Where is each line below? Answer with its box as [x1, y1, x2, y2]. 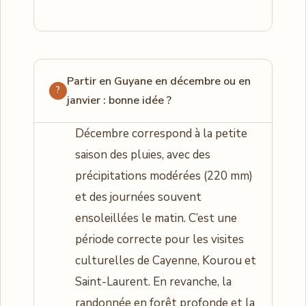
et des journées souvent [75, 189, 201, 205]
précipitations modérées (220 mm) [75, 167, 253, 184]
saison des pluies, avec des [75, 146, 210, 163]
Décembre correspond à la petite [75, 125, 247, 141]
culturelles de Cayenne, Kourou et [75, 252, 256, 268]
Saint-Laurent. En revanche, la [75, 273, 232, 290]
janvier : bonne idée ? [67, 92, 171, 108]
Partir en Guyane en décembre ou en [67, 73, 251, 89]
